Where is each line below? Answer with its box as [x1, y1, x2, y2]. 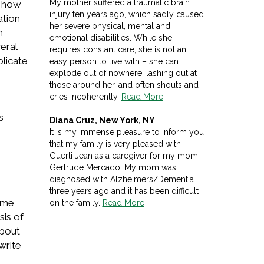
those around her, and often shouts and [49, 80, 199, 90]
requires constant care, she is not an [49, 44, 186, 54]
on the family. [49, 197, 103, 207]
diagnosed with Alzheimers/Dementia [49, 174, 194, 184]
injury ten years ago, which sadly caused [49, 9, 204, 19]
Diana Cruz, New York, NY [49, 115, 155, 125]
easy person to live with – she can [49, 56, 179, 66]
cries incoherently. [49, 91, 121, 101]
